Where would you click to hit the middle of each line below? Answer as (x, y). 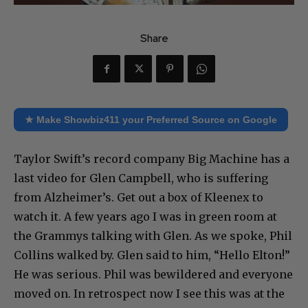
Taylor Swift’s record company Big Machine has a (152, 159)
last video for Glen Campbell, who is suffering (141, 178)
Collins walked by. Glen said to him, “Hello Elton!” (152, 255)
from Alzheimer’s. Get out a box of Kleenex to (139, 197)
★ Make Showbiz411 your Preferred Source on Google (151, 120)
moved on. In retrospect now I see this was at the (149, 294)
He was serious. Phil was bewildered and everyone (153, 274)
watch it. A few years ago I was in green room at (145, 217)
